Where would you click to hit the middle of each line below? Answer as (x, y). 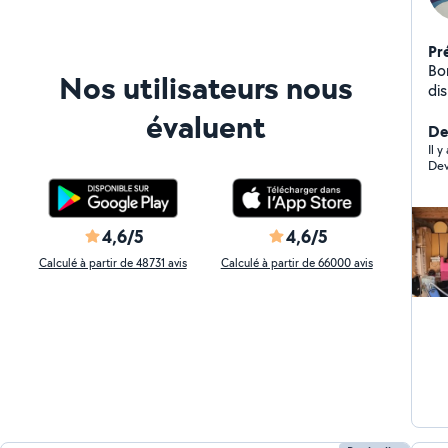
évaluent (205, 126)
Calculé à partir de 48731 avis (112, 262)
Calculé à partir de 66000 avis (296, 262)
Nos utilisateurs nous (205, 87)
